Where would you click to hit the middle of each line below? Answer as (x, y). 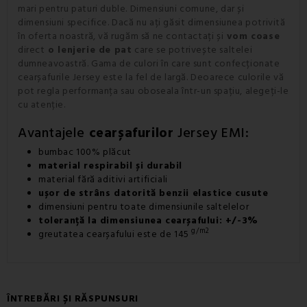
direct (32, 50)
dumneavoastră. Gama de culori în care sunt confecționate (149, 63)
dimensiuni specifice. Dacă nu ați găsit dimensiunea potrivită (152, 22)
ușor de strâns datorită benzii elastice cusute (153, 193)
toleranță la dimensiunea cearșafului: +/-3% (148, 220)
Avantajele (53, 133)
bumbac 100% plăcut (85, 152)
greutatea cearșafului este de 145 (115, 234)
